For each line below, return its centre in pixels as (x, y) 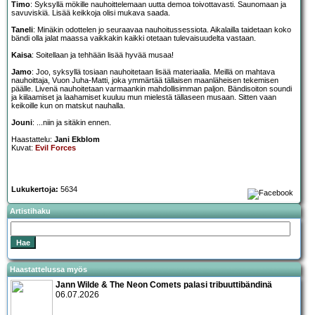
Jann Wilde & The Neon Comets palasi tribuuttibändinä (164, 284)
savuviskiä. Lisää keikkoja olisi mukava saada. (91, 13)
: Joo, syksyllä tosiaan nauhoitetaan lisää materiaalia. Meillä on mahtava (153, 72)
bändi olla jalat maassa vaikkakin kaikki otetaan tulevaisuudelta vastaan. (134, 38)
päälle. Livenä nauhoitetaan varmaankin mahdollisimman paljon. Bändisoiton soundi (152, 89)
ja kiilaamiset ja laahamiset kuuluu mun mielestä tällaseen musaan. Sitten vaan (144, 97)
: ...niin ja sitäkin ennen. (72, 123)
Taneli (22, 30)
